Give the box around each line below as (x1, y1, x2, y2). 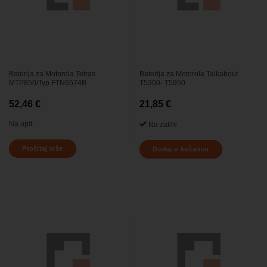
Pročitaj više (22, 145, 63, 153)
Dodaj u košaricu (153, 145, 209, 153)
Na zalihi (146, 120, 177, 129)
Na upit (8, 119, 32, 128)
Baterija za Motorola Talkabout (139, 70, 238, 79)
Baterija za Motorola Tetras (8, 70, 95, 79)
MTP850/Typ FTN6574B (8, 79, 86, 88)
